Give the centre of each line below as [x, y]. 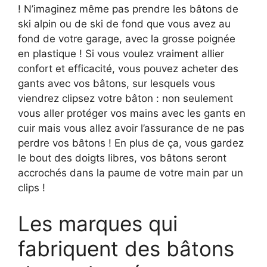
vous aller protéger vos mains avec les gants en [132, 114]
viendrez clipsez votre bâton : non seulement [125, 99]
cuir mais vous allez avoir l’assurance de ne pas [131, 128]
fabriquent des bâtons [126, 248]
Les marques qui [98, 223]
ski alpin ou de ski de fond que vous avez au [124, 24]
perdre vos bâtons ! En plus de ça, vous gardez [131, 143]
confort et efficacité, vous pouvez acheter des [128, 69]
